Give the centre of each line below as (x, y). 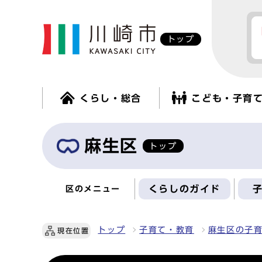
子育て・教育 (167, 230)
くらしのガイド (184, 189)
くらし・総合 (111, 98)
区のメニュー (93, 189)
